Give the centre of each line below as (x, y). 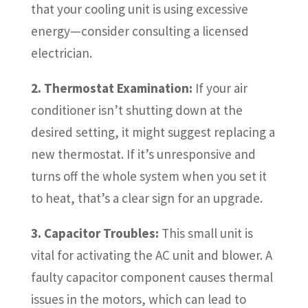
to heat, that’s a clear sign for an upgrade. (146, 198)
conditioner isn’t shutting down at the (136, 110)
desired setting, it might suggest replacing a (153, 132)
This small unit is (206, 233)
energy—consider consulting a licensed (140, 31)
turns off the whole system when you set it (148, 176)
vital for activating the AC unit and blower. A (151, 255)
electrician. (61, 53)
